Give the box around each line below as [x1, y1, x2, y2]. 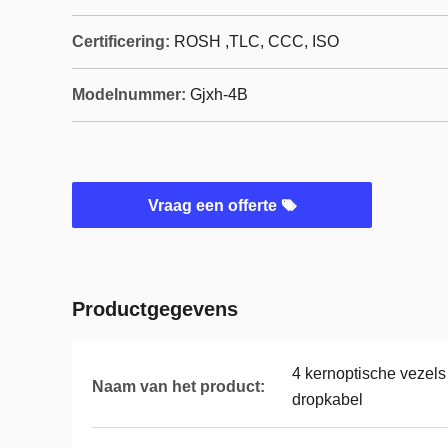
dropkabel [292, 391, 363, 408]
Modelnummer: [72, 86, 186, 103]
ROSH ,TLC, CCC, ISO [174, 33, 339, 50]
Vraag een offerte [147, 197, 281, 214]
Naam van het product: [92, 378, 265, 395]
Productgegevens [72, 298, 238, 320]
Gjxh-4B [190, 86, 248, 103]
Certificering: [72, 33, 170, 50]
